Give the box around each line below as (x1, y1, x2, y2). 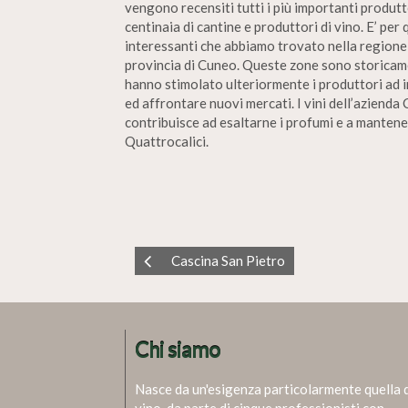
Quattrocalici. (125, 133, 209, 149)
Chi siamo (135, 338, 220, 362)
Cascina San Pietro (171, 252, 285, 269)
